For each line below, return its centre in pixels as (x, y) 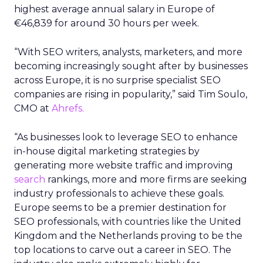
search (30, 179)
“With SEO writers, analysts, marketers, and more (128, 52)
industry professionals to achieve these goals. (119, 193)
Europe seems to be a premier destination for (120, 208)
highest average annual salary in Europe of (114, 9)
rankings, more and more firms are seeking (146, 179)
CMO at (33, 108)
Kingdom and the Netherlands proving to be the (128, 236)
